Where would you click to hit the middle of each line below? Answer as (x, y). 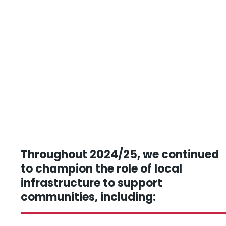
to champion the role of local (101, 169)
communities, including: (88, 197)
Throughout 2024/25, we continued (120, 155)
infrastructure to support (92, 183)
